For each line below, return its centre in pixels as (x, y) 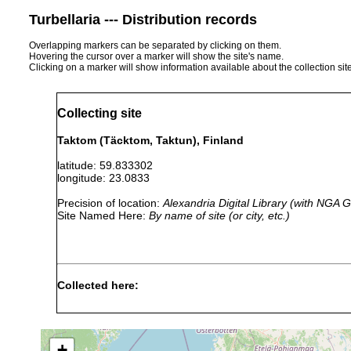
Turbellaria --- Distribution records (143, 19)
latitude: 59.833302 (111, 165)
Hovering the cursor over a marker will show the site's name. (156, 56)
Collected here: (98, 286)
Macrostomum (110, 318)
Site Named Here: (103, 215)
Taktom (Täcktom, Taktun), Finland (150, 140)
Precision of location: (110, 203)
